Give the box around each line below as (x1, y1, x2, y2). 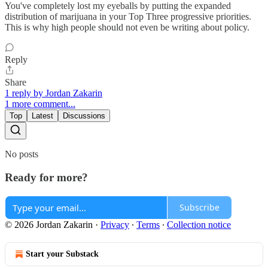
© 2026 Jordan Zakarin (5, 219, 93, 230)
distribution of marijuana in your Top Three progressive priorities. (5, 11, 251, 22)
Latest (32, 111, 53, 121)
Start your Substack (26, 249, 99, 258)
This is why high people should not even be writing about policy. (5, 22, 249, 33)
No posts (5, 149, 38, 160)
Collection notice (167, 219, 231, 230)
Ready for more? (5, 171, 88, 184)
